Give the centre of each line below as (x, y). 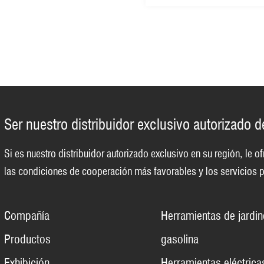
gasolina (180, 240)
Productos (27, 240)
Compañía (27, 216)
